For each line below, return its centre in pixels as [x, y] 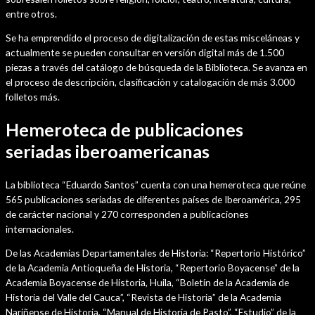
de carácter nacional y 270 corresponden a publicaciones [127, 214]
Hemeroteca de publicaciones [124, 129]
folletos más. [33, 97]
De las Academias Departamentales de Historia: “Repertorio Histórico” [156, 253]
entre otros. [31, 13]
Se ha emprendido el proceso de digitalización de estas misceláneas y [153, 38]
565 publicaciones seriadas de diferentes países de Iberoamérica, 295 [153, 199]
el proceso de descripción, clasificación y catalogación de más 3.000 [150, 82]
